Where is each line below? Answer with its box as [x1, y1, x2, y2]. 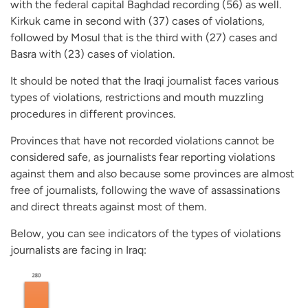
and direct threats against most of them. [10, 199, 206, 213]
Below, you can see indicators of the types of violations [10, 226, 280, 240]
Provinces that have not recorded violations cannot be [10, 133, 274, 147]
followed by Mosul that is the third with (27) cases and [10, 30, 277, 44]
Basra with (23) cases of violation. [10, 47, 175, 60]
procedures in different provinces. [10, 107, 175, 120]
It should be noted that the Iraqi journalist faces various [10, 74, 278, 87]
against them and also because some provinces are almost [10, 166, 294, 180]
